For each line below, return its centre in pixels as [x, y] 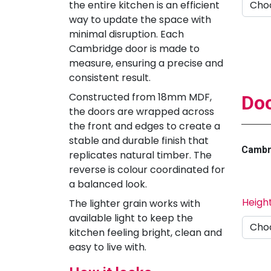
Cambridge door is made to [134, 48]
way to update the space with [140, 19]
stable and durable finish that [139, 140]
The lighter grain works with [135, 203]
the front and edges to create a [145, 126]
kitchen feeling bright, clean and [145, 232]
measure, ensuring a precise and [146, 63]
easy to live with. [108, 247]
